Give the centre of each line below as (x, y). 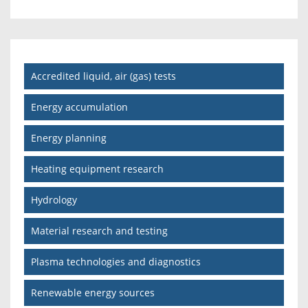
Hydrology (54, 199)
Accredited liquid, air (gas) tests (103, 76)
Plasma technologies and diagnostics (116, 261)
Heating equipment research (97, 168)
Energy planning (69, 137)
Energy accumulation (79, 107)
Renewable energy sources (93, 292)
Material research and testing (99, 230)
